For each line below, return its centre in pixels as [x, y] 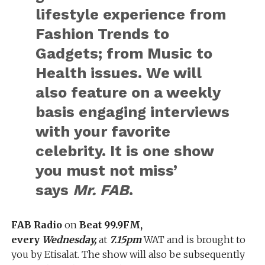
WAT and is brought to [193, 239]
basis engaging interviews [132, 112]
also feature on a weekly [127, 92]
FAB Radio [36, 224]
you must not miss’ [106, 170]
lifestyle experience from [130, 14]
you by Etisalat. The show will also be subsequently [128, 254]
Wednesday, [69, 239]
